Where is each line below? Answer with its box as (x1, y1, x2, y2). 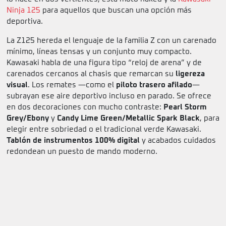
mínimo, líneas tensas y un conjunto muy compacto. (7, 48, 192, 56)
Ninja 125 (7, 7, 40, 15)
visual (7, 81, 28, 89)
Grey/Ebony (7, 115, 49, 123)
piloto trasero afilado (116, 81, 192, 89)
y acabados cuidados (140, 137, 216, 145)
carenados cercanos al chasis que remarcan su (7, 70, 176, 78)
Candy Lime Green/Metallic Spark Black (57, 115, 200, 123)
